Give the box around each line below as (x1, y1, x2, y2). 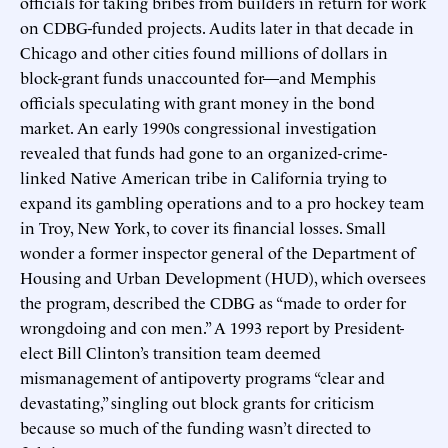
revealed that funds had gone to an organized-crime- (20, 140, 387, 163)
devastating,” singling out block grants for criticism (20, 390, 374, 413)
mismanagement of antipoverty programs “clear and (20, 365, 385, 388)
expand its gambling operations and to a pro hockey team (20, 190, 424, 213)
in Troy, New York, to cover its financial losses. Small (20, 215, 386, 238)
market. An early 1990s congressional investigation (20, 115, 377, 138)
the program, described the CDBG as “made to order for (20, 290, 406, 313)
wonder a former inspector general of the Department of (20, 240, 415, 263)
